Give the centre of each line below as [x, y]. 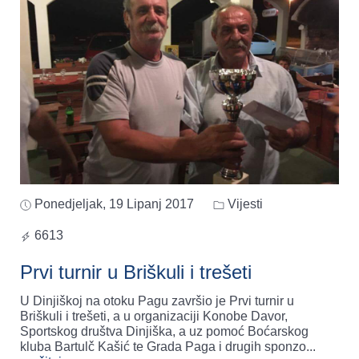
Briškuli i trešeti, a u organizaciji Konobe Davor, [154, 317]
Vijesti [244, 204]
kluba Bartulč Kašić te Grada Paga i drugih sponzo [163, 347]
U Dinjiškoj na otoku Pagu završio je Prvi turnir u [157, 301]
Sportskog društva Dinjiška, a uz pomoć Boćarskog [164, 332]
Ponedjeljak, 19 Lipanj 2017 [114, 204]
